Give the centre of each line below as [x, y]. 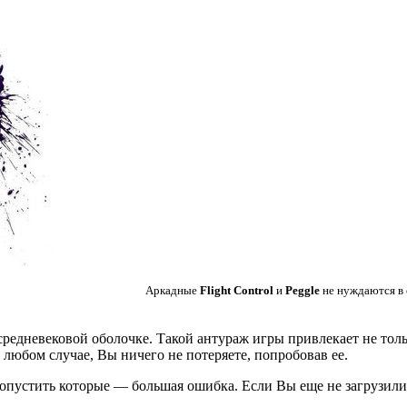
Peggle [303, 290]
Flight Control [237, 290]
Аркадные [173, 290]
